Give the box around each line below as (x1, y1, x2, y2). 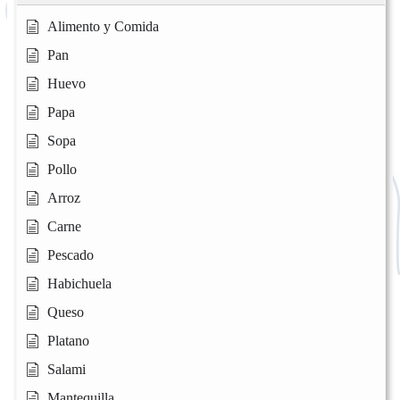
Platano (47, 333, 89, 349)
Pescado (47, 247, 94, 263)
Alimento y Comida (47, 19, 159, 35)
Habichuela (47, 276, 112, 292)
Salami (47, 362, 86, 378)
